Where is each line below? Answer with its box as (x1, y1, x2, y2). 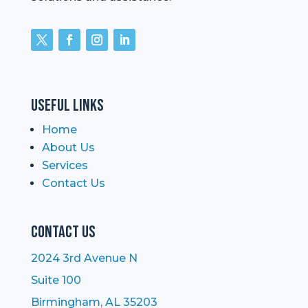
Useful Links (30, 96, 104, 116)
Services (41, 159, 88, 173)
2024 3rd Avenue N (30, 252, 137, 265)
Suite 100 (30, 274, 81, 287)
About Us (41, 141, 95, 155)
